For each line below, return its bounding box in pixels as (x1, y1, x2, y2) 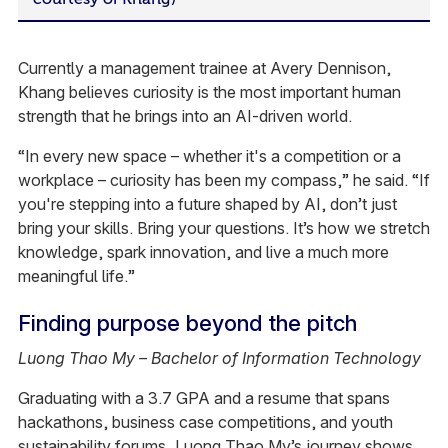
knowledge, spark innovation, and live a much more (17, 242, 389, 263)
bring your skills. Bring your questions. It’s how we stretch (17, 218, 430, 239)
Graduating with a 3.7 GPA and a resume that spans (17, 388, 390, 409)
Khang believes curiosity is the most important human (17, 82, 401, 103)
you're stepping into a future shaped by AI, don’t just (17, 194, 397, 215)
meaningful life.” (17, 266, 135, 287)
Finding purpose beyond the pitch (17, 310, 357, 337)
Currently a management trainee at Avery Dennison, (17, 58, 391, 79)
